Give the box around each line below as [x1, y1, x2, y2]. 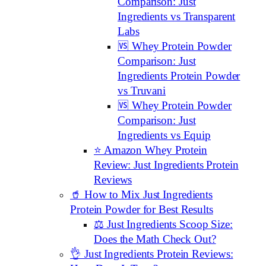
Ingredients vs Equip [118, 129, 211, 142]
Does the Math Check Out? [94, 233, 216, 246]
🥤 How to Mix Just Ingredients [70, 189, 213, 201]
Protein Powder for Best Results [70, 204, 213, 216]
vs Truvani [118, 85, 166, 97]
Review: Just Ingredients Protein [94, 159, 239, 172]
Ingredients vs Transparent [118, 11, 236, 23]
